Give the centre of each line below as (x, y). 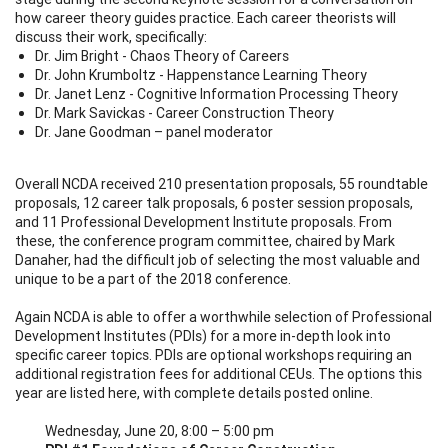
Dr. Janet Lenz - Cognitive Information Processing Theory (216, 93)
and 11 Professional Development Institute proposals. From (203, 221)
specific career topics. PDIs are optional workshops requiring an (213, 354)
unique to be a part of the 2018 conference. (153, 278)
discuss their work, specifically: (111, 36)
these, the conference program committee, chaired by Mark (205, 240)
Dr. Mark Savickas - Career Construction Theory (184, 112)
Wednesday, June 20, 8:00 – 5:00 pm (159, 430)
